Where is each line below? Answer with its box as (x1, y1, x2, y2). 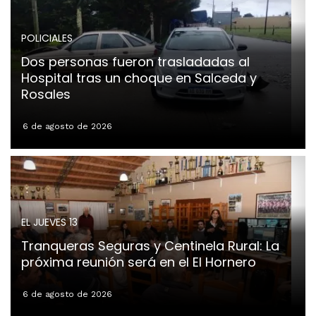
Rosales (21, 85, 71, 104)
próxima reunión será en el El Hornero (21, 253, 256, 272)
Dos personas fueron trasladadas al (21, 53, 250, 71)
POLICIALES (21, 31, 73, 46)
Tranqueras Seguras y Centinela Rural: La (21, 237, 279, 255)
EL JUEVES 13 (21, 215, 78, 230)
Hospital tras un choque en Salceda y (21, 69, 257, 87)
